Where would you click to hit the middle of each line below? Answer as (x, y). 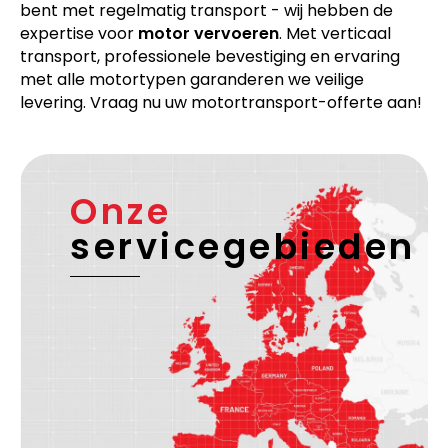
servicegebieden (243, 247)
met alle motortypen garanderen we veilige (192, 80)
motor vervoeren (208, 34)
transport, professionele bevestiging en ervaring (210, 57)
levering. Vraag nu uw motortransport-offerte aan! (221, 103)
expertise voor (79, 34)
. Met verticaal (335, 34)
